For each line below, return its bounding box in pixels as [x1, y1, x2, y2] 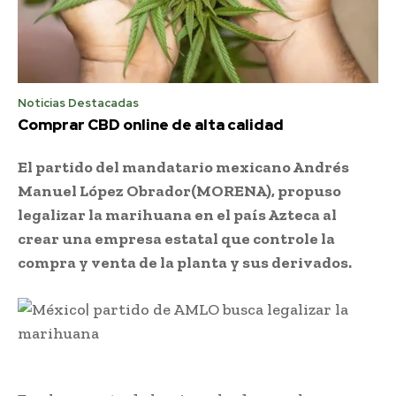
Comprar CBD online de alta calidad [18, 114, 284, 134]
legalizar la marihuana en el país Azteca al [18, 204, 337, 225]
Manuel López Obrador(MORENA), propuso [18, 180, 341, 201]
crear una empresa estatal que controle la [18, 228, 335, 248]
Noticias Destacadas [18, 95, 139, 110]
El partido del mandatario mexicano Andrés [18, 156, 349, 177]
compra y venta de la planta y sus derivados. [18, 252, 352, 272]
